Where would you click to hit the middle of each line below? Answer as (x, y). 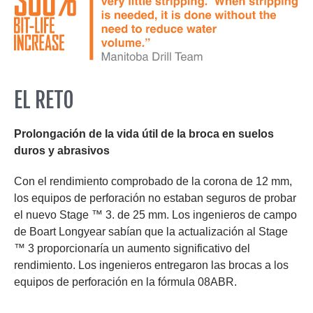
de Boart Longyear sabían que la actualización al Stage (151, 232)
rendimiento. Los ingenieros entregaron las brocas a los (151, 265)
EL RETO (44, 101)
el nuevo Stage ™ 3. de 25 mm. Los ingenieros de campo (155, 215)
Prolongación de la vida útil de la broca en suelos (144, 134)
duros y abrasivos (62, 151)
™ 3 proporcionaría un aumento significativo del (132, 249)
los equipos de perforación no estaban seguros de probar (155, 198)
